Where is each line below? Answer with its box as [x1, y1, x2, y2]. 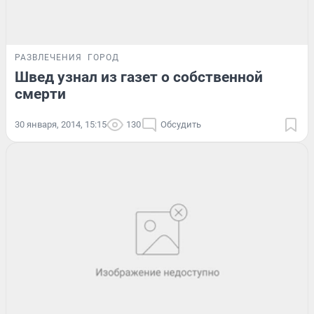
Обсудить [161, 118, 201, 130]
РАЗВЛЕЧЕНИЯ [15, 52, 82, 62]
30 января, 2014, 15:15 [15, 118, 107, 130]
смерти [15, 85, 66, 102]
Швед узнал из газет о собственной [15, 68, 263, 86]
